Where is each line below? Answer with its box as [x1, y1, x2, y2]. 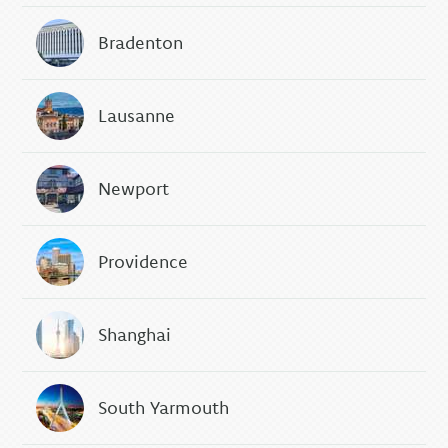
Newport [98, 177, 170, 201]
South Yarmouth [98, 396, 230, 420]
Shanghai [98, 323, 172, 347]
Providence [98, 250, 189, 274]
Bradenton [98, 31, 184, 55]
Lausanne [98, 104, 176, 128]
